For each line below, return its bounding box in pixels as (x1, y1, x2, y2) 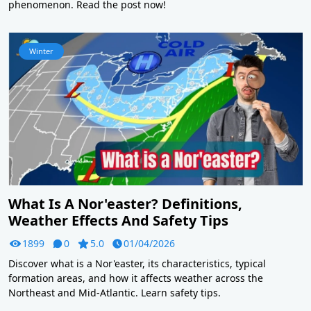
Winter (29, 45, 53, 56)
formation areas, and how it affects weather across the (8, 271, 263, 285)
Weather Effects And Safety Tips (8, 211, 228, 230)
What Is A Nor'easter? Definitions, (8, 194, 242, 214)
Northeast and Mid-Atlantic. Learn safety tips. (8, 286, 221, 300)
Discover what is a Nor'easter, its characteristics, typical (8, 257, 266, 271)
